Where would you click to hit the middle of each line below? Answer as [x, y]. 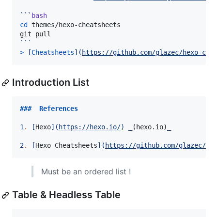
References [59, 109]
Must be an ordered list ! [86, 172]
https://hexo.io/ [90, 127]
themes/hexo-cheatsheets [74, 25]
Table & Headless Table [66, 195]
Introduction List [51, 83]
